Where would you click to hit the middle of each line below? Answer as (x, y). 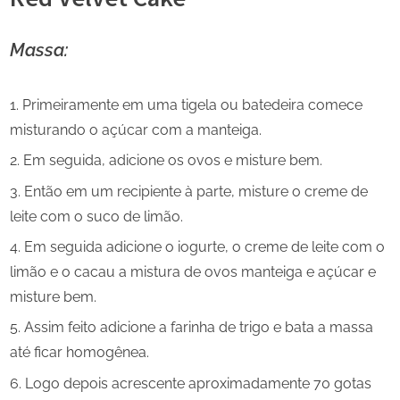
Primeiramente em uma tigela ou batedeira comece (192, 104)
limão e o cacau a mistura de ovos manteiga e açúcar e (193, 272)
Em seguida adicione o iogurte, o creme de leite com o (204, 247)
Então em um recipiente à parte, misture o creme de (196, 191)
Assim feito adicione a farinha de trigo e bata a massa (199, 328)
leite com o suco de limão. (96, 216)
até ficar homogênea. (79, 353)
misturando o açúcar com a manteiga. (136, 129)
